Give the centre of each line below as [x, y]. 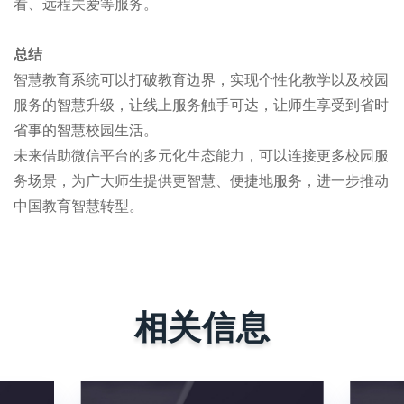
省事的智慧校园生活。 [86, 130]
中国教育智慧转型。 [78, 206]
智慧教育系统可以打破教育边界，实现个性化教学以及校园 [201, 79]
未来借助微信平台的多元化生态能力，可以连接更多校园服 [201, 155]
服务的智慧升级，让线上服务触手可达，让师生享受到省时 [201, 105]
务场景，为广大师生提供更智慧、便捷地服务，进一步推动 [201, 180]
